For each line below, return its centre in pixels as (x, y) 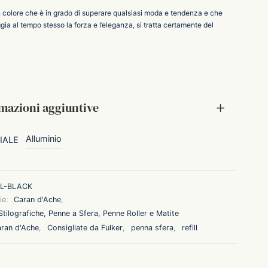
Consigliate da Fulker (85, 227)
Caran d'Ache (37, 199)
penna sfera (152, 227)
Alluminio (43, 138)
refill (189, 227)
